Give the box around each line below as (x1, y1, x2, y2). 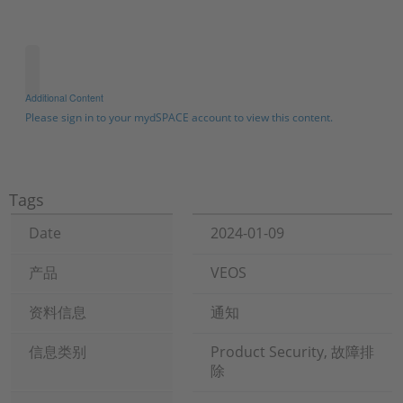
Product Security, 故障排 (210, 342, 374, 362)
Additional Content (24, 91, 103, 104)
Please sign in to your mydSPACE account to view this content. (24, 110, 333, 125)
